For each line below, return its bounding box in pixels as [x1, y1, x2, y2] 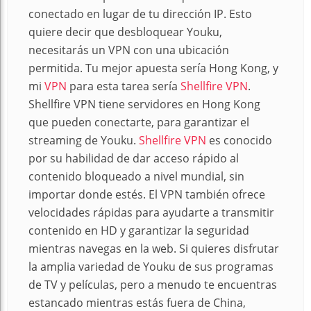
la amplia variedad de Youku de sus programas [28, 259, 274, 275]
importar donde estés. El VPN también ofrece [28, 187, 265, 203]
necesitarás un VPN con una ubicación [28, 42, 229, 58]
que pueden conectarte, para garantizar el [28, 115, 249, 131]
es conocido [206, 133, 272, 149]
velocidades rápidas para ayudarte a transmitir [28, 205, 274, 221]
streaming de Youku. [28, 133, 139, 149]
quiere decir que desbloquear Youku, [28, 24, 222, 40]
